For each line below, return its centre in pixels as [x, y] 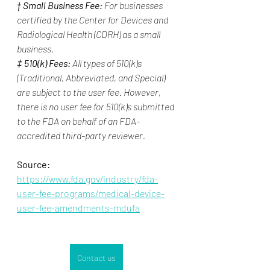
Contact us [96, 257]
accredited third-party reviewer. [81, 135]
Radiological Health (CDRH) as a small [89, 34]
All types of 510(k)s [107, 63]
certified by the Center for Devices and [93, 19]
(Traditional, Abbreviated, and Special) [92, 77]
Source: [33, 164]
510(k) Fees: [47, 63]
